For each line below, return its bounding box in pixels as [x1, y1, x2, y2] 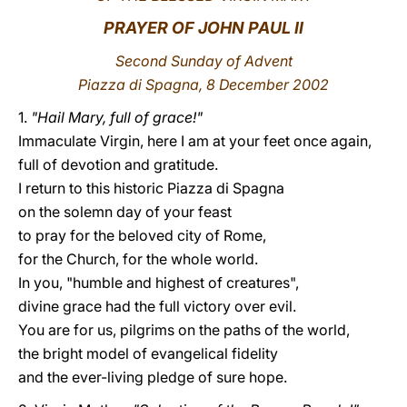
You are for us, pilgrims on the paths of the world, [18, 321, 350, 339]
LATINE [288, 22, 335, 39]
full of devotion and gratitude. [18, 155, 218, 174]
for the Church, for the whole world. [18, 250, 258, 268]
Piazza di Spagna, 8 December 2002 [78, 75, 329, 94]
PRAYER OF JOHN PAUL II [104, 18, 303, 37]
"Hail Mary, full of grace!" [31, 108, 203, 126]
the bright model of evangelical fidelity [18, 344, 278, 362]
